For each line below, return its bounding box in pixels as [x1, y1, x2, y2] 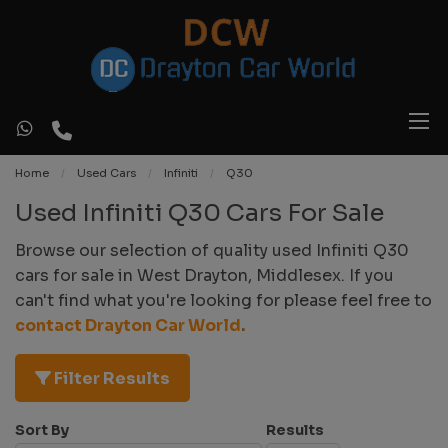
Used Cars [77, 166, 136, 180]
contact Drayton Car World [15, 315, 241, 336]
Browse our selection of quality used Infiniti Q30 [15, 240, 409, 261]
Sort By [15, 421, 69, 439]
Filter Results [51, 368, 170, 389]
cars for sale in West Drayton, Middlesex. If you [15, 265, 394, 286]
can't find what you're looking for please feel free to [15, 290, 432, 311]
